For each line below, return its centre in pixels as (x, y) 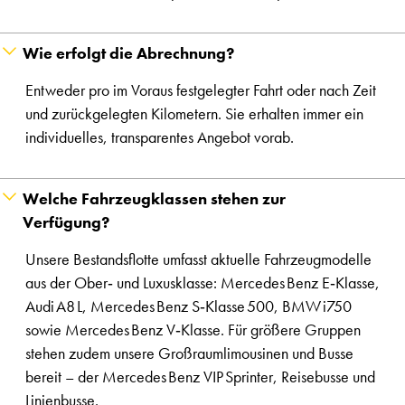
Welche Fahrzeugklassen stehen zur (154, 199)
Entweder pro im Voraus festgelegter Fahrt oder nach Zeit (201, 90)
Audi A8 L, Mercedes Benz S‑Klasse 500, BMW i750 (188, 306)
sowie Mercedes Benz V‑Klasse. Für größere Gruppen (193, 330)
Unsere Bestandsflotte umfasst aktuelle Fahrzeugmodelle (198, 259)
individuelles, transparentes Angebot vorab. (160, 137)
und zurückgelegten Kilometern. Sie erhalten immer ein (194, 114)
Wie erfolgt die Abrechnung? (128, 53)
